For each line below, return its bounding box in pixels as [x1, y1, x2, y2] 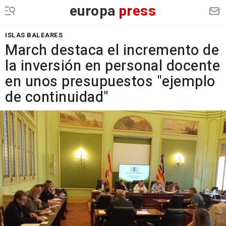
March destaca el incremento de [5, 40, 219, 61]
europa [69, 1, 116, 22]
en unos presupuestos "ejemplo [5, 71, 215, 92]
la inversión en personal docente [5, 55, 220, 77]
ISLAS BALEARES [5, 30, 63, 40]
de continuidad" [5, 87, 109, 108]
